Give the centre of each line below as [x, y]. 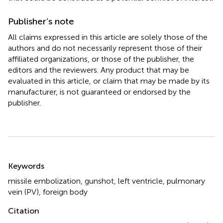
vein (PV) [23, 192]
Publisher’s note [41, 21]
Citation [24, 211]
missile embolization [44, 181]
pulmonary [186, 181]
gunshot [99, 181]
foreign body [65, 192]
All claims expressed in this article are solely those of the [108, 37]
